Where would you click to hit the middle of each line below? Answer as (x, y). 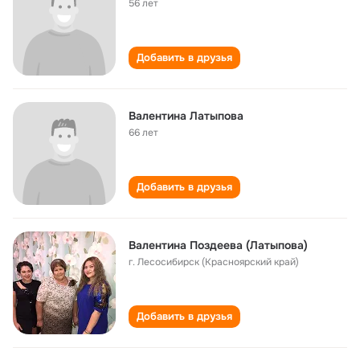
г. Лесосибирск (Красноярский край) (214, 262)
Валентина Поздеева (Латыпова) (218, 245)
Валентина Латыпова (186, 116)
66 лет (143, 133)
